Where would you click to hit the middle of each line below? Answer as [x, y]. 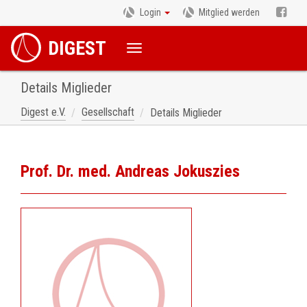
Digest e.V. [43, 112]
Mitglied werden [229, 12]
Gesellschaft [108, 112]
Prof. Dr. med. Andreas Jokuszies [130, 171]
